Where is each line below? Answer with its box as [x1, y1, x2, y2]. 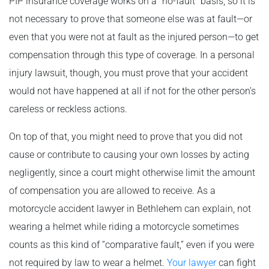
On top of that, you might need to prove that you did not [9, 130, 243, 142]
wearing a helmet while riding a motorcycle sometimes [9, 220, 239, 232]
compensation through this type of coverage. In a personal [9, 49, 255, 61]
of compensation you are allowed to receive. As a [9, 184, 216, 196]
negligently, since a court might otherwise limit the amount [9, 166, 255, 178]
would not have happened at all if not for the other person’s [9, 85, 256, 97]
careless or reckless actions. [9, 103, 127, 115]
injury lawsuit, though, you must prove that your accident [9, 67, 248, 79]
